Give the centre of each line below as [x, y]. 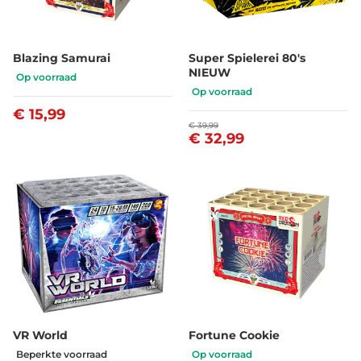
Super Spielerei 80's [247, 58]
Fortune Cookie [234, 335]
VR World [40, 335]
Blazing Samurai [62, 58]
